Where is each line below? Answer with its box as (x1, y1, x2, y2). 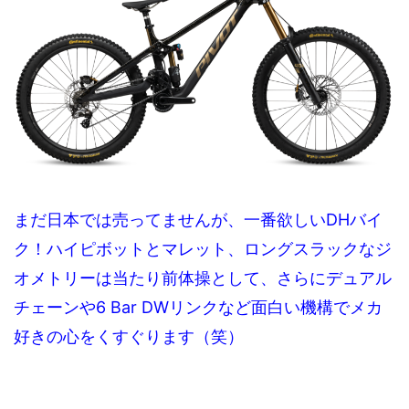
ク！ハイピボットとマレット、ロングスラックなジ (14, 239, 392, 259)
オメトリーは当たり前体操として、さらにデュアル (14, 268, 392, 288)
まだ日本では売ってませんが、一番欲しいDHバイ (14, 210, 383, 230)
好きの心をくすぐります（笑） (14, 327, 244, 347)
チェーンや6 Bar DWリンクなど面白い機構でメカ (14, 298, 383, 318)
